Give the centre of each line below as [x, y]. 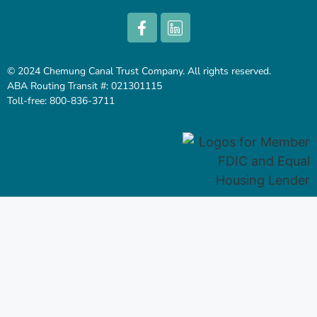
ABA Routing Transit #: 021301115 [85, 86]
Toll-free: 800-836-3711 [61, 101]
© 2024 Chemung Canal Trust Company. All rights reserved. [139, 71]
